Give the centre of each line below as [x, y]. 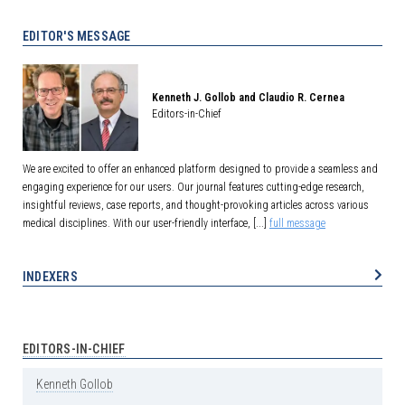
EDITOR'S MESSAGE [77, 36]
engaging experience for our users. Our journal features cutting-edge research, [193, 187]
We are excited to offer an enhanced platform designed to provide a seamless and [200, 169]
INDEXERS [50, 276]
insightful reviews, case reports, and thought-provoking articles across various [196, 205]
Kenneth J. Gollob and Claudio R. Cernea [248, 98]
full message [297, 223]
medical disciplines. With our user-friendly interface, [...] [146, 223]
